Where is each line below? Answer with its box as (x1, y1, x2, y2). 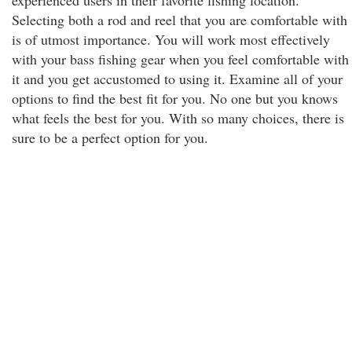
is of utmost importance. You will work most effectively (12, 30, 330, 49)
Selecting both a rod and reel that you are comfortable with (12, 10, 347, 29)
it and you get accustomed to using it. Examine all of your (12, 69, 343, 88)
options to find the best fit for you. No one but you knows (12, 89, 338, 108)
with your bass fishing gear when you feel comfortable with (12, 49, 349, 68)
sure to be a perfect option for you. (12, 128, 208, 147)
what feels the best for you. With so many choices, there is (12, 108, 344, 127)
